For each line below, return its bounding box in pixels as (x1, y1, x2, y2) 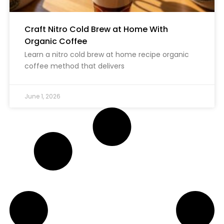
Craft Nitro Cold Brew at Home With (24, 23, 168, 35)
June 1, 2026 (24, 92, 60, 101)
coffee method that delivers (24, 61, 124, 71)
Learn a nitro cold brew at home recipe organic (24, 49, 189, 60)
